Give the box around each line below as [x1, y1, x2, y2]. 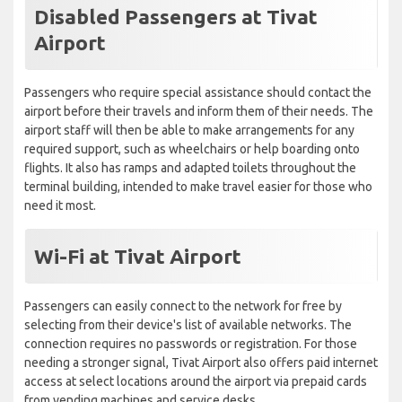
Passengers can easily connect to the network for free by [24, 299, 342, 314]
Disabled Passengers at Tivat [34, 5, 318, 29]
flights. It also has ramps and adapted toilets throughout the [24, 161, 356, 176]
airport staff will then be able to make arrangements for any [24, 123, 354, 138]
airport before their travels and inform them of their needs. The [24, 104, 373, 119]
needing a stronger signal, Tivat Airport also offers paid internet [24, 355, 378, 371]
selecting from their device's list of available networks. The [24, 318, 352, 333]
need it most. [24, 198, 96, 214]
